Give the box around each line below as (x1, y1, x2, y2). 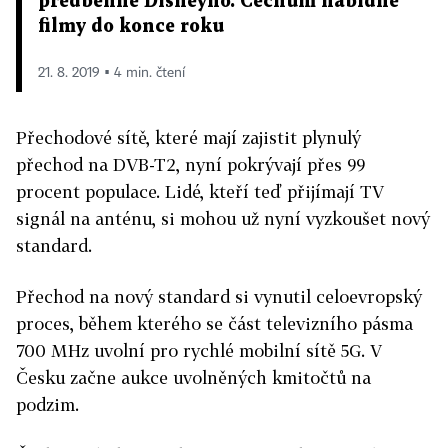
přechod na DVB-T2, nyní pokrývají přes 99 (16, 153, 365, 175)
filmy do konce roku (38, 17, 224, 35)
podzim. (16, 393, 79, 415)
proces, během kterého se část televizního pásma (16, 312, 413, 334)
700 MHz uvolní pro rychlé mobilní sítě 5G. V (16, 339, 382, 361)
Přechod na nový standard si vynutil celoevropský (16, 285, 422, 307)
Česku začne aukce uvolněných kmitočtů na (16, 366, 371, 388)
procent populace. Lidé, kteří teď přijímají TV (16, 180, 384, 202)
